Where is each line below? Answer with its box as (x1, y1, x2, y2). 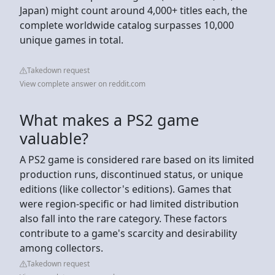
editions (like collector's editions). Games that (20, 182, 231, 196)
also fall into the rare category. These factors (20, 211, 227, 225)
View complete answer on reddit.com (20, 78, 145, 89)
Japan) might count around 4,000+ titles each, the (20, 3, 247, 17)
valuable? (20, 127, 88, 149)
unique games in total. (20, 33, 123, 47)
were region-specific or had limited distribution (20, 196, 239, 211)
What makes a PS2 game (20, 109, 199, 130)
